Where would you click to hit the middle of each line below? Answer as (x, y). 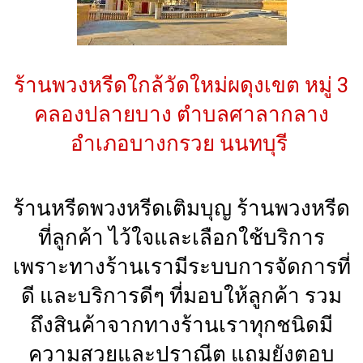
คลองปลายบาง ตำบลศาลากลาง (181, 114)
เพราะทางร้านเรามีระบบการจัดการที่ (181, 266)
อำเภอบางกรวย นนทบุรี (181, 143)
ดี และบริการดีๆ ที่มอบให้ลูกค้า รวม (181, 295)
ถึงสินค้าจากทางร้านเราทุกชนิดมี (181, 325)
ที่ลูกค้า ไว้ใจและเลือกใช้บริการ (181, 237)
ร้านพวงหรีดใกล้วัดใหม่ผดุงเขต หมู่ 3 (181, 85)
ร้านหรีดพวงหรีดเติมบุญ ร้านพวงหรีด (181, 208)
